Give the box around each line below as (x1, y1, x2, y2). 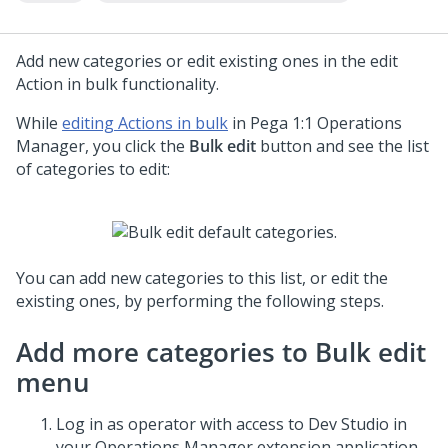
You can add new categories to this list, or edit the (16, 267, 388, 290)
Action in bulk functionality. (16, 73, 219, 95)
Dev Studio (308, 413, 389, 436)
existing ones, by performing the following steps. (16, 290, 384, 313)
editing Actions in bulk (62, 112, 228, 134)
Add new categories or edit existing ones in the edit (16, 50, 398, 72)
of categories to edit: (16, 158, 170, 180)
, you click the (85, 135, 189, 157)
